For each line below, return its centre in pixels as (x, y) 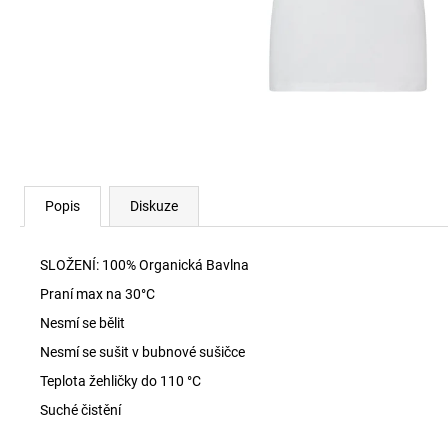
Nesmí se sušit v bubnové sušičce (142, 352)
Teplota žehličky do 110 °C (120, 381)
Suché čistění (80, 410)
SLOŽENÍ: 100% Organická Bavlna (146, 265)
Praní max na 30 (90, 294)
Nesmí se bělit (82, 323)
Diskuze (154, 206)
